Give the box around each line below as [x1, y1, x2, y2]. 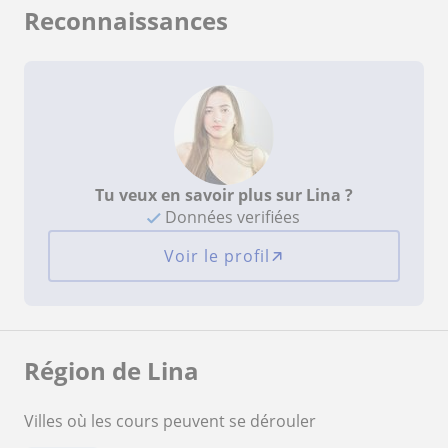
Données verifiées [161, 205, 301, 228]
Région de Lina [24, 353, 199, 387]
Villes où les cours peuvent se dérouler [24, 409, 316, 432]
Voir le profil [163, 244, 270, 267]
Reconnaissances [24, 3, 228, 37]
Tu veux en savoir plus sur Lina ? [94, 183, 353, 206]
